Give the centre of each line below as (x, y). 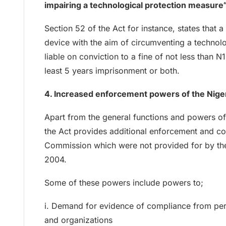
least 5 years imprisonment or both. (112, 70)
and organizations (78, 220)
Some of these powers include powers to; (124, 182)
